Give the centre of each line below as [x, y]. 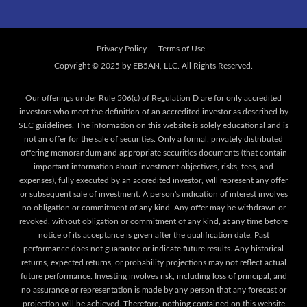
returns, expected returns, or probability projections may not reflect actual [153, 262]
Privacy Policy [122, 48]
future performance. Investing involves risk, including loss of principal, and [153, 276]
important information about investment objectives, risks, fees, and [153, 166]
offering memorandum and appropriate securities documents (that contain [153, 152]
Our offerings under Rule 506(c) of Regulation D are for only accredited [153, 98]
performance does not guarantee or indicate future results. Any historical [153, 248]
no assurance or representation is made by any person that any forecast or [153, 290]
